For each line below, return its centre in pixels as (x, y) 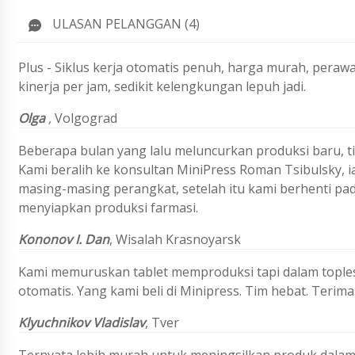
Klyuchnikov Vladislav (82, 323)
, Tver (162, 323)
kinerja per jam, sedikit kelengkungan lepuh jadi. (162, 87)
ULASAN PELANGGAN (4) (126, 24)
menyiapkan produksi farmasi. (108, 208)
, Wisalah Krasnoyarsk (175, 240)
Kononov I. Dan (64, 240)
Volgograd (86, 118)
